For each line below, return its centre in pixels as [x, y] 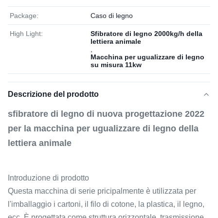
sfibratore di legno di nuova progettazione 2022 [106, 114]
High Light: [26, 34]
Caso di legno [112, 16]
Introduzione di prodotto [48, 178]
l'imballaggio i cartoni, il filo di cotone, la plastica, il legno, [106, 204]
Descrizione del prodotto [53, 94]
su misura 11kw [116, 65]
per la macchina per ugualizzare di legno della [103, 128]
